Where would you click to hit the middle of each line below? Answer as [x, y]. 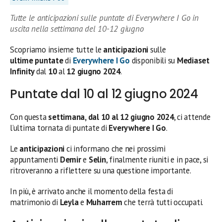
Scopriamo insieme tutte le [57, 49]
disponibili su [154, 60]
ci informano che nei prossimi [115, 148]
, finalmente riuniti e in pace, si [157, 159]
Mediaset [193, 60]
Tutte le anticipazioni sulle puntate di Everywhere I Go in [104, 18]
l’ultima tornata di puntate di [59, 128]
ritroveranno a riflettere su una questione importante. [101, 170]
